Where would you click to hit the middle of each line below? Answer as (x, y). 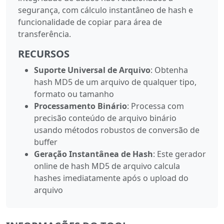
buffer (46, 142)
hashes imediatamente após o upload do (111, 178)
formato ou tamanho (74, 94)
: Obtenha (169, 70)
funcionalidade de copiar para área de (90, 22)
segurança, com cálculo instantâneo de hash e (105, 10)
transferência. (44, 34)
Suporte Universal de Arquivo (92, 70)
